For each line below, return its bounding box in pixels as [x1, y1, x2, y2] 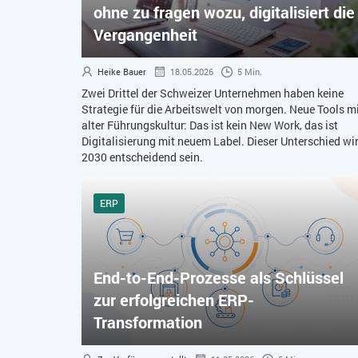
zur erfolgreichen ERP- [93, 289, 254, 311]
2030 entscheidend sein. [82, 149, 203, 165]
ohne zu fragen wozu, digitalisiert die [93, 2, 355, 23]
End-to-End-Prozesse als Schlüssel [93, 267, 344, 288]
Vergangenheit [93, 24, 197, 46]
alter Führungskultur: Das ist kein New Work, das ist [82, 117, 338, 133]
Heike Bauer [97, 66, 146, 78]
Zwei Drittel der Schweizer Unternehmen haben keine [82, 86, 344, 101]
